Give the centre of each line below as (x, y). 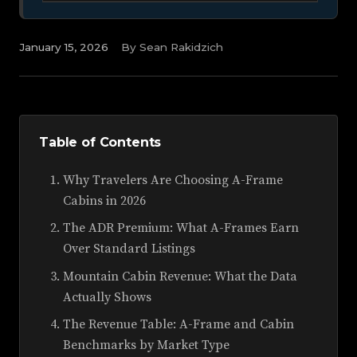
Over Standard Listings (129, 249)
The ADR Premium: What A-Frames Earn (181, 228)
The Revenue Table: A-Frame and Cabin (178, 324)
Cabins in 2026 (104, 200)
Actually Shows (107, 297)
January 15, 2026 (64, 47)
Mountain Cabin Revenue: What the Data (180, 276)
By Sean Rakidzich (172, 47)
